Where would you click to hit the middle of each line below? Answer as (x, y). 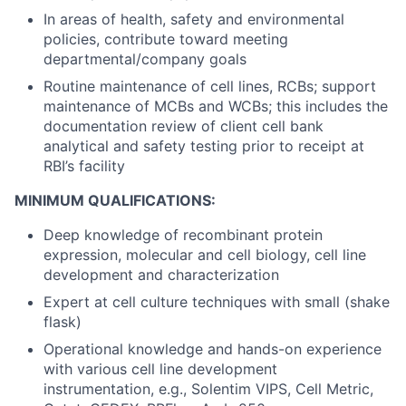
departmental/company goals (145, 59)
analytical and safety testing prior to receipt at (204, 146)
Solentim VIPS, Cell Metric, (282, 389)
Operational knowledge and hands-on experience (213, 349)
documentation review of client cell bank (184, 126)
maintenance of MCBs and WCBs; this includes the (216, 106)
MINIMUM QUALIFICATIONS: (115, 200)
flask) (63, 322)
